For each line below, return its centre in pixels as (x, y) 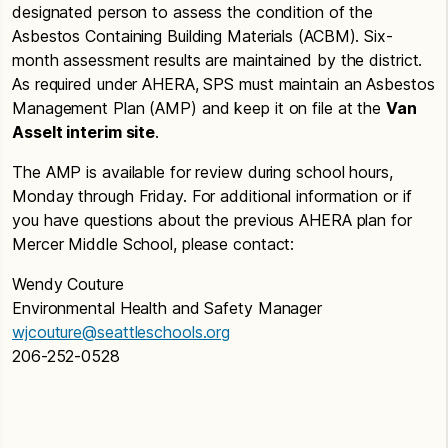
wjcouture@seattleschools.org (121, 331)
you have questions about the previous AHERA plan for (212, 219)
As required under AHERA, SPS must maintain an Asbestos (223, 83)
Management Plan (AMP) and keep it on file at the (199, 107)
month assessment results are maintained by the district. (217, 59)
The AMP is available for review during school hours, (202, 171)
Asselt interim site (84, 131)
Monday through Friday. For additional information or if (212, 195)
